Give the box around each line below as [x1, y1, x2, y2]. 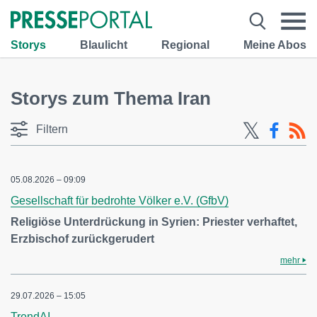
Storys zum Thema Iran [11, 88, 211, 109]
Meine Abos [243, 38, 306, 51]
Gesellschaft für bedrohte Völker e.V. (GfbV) [11, 195, 229, 207]
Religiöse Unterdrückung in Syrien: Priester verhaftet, [11, 216, 297, 228]
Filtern [36, 123, 68, 135]
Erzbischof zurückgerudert [11, 233, 154, 245]
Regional [161, 38, 209, 51]
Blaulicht [80, 38, 127, 51]
